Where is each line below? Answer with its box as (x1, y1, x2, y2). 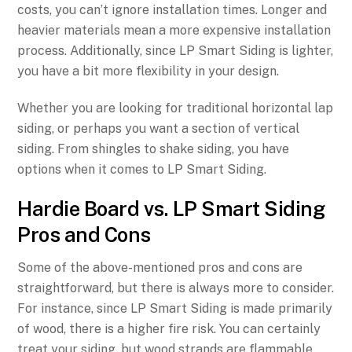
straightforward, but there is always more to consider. (17, 280, 335, 296)
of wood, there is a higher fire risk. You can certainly (17, 321, 321, 337)
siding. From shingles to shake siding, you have (17, 141, 290, 156)
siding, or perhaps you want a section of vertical (17, 120, 300, 136)
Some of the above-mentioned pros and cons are (17, 260, 303, 276)
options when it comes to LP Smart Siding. (17, 161, 270, 177)
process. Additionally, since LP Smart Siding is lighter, (17, 43, 334, 59)
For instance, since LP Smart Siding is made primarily (17, 301, 333, 317)
